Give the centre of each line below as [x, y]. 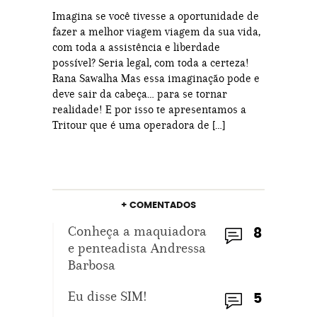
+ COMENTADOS [158, 205]
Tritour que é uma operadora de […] [139, 125]
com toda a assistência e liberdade [136, 47]
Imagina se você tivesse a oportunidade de [156, 16]
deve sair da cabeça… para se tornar [140, 93]
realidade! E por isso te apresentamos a [149, 109]
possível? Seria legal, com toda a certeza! [151, 62]
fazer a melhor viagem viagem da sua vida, [156, 31]
